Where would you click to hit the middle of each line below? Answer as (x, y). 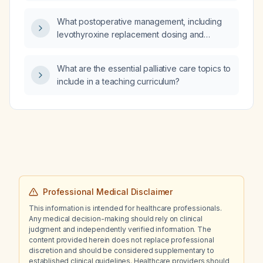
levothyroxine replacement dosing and (131, 34)
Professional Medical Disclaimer (108, 192)
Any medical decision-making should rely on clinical (116, 219)
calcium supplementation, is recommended (138, 47)
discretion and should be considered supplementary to (122, 250)
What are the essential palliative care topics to (144, 68)
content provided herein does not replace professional (122, 240)
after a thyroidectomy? (100, 60)
